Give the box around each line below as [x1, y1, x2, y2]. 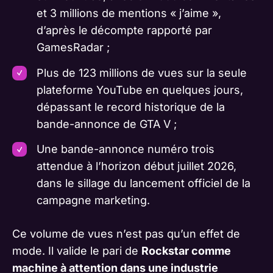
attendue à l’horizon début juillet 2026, [36, 160, 236, 173]
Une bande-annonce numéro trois [36, 143, 214, 156]
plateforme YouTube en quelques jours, [36, 83, 243, 96]
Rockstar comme [141, 244, 231, 258]
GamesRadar [36, 41, 104, 54]
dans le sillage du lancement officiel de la [36, 177, 250, 190]
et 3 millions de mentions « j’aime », [36, 7, 221, 20]
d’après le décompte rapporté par [36, 24, 212, 37]
